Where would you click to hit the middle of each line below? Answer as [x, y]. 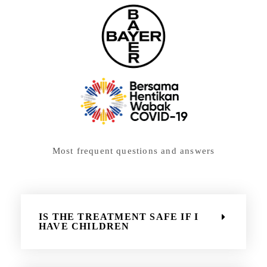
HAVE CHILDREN [84, 226]
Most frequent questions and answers [133, 151]
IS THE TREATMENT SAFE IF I [119, 217]
